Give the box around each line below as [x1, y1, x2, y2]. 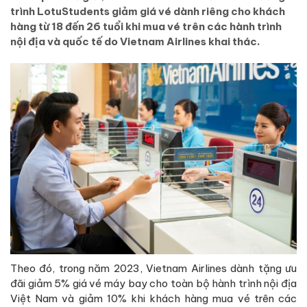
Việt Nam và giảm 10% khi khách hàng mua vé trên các [10, 291, 297, 305]
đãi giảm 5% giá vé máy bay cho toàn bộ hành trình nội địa [10, 276, 297, 290]
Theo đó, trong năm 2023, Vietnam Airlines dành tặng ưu [10, 261, 297, 275]
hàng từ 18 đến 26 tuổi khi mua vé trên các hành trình [10, 19, 282, 33]
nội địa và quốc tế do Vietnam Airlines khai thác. [10, 34, 260, 48]
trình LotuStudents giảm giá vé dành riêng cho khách [10, 4, 285, 18]
